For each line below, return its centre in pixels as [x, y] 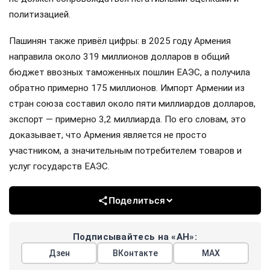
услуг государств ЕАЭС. [59, 167]
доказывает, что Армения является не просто [108, 135]
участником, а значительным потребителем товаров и [125, 151]
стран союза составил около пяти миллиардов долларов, [132, 104]
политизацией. [40, 15]
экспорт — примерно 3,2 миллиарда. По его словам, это [127, 120]
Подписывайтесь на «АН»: [135, 237]
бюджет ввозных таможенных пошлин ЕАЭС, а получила [130, 73]
